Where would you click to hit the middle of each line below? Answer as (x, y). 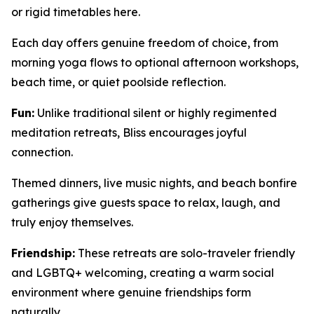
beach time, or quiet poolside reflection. (118, 82)
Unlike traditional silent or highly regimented (156, 113)
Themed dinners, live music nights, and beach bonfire (154, 183)
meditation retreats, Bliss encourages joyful (129, 132)
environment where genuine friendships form (131, 292)
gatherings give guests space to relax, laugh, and (146, 203)
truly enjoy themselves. (72, 222)
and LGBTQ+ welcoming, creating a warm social (143, 273)
